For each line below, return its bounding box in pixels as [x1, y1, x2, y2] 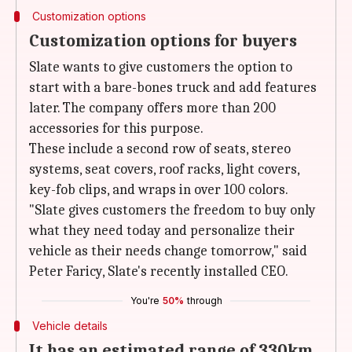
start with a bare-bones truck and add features [29, 79, 317, 96]
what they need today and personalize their [29, 222, 295, 239]
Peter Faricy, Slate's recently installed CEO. [29, 263, 288, 280]
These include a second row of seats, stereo [29, 141, 291, 157]
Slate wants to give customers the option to [29, 59, 292, 75]
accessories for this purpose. [29, 120, 203, 137]
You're [130, 295, 159, 306]
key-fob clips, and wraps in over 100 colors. [29, 181, 288, 198]
